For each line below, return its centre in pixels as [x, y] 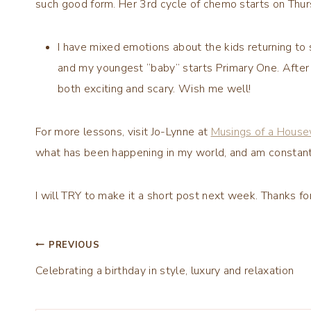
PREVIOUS [74, 245]
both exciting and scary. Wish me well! [154, 89]
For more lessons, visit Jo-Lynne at [123, 132]
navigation [89, 283]
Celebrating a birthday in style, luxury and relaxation [165, 270]
